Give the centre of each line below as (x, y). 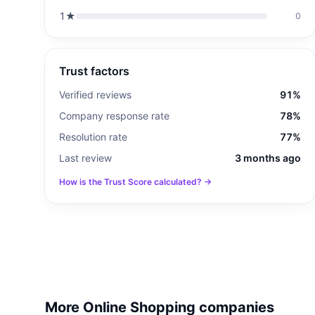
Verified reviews (95, 95)
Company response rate (114, 116)
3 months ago (268, 158)
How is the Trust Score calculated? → (135, 182)
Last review (85, 158)
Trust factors (94, 71)
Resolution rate (93, 137)
